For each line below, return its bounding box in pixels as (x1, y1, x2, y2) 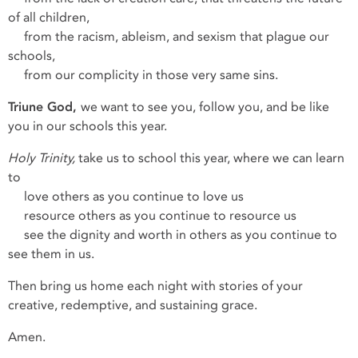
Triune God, (8, 99, 81, 115)
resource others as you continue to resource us (8, 208, 296, 224)
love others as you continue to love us (8, 189, 244, 205)
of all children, (8, 10, 89, 26)
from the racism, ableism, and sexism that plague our (8, 29, 329, 45)
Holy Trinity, (8, 150, 78, 166)
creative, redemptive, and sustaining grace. (8, 297, 261, 313)
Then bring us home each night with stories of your (8, 278, 303, 294)
